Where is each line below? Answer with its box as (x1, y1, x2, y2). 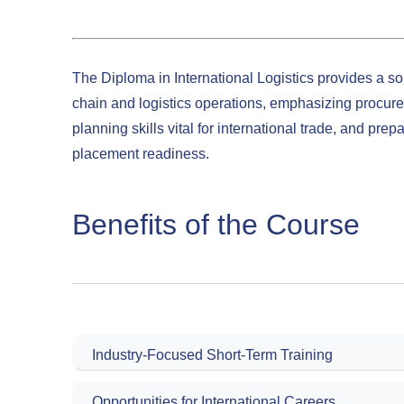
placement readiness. (72, 146, 209, 162)
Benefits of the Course (72, 208, 360, 242)
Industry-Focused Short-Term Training (92, 347, 333, 363)
